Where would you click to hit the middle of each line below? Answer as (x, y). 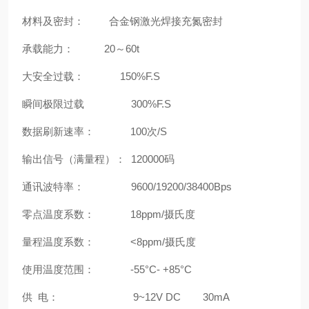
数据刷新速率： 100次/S (94, 131)
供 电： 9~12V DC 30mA (126, 297)
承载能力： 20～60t (81, 49)
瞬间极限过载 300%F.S (97, 104)
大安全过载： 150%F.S (91, 76)
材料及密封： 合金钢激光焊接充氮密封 (122, 21)
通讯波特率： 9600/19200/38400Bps (127, 187)
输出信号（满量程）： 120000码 (98, 159)
